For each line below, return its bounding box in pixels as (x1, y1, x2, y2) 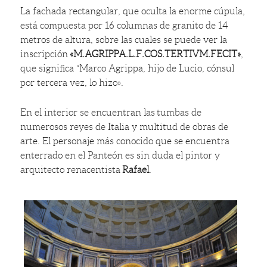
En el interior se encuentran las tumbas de (20, 107, 202, 118)
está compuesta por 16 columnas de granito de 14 (20, 20, 228, 31)
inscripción (20, 49, 70, 60)
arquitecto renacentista (20, 164, 123, 175)
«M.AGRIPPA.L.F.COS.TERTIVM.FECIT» (70, 49, 241, 60)
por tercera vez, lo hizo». (20, 77, 124, 88)
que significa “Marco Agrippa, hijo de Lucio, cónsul (20, 63, 235, 74)
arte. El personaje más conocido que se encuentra (20, 136, 230, 147)
